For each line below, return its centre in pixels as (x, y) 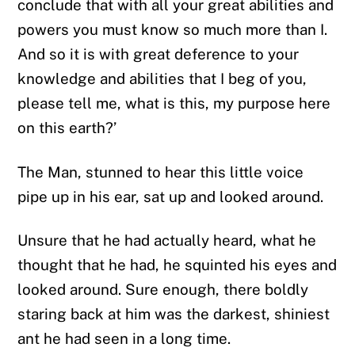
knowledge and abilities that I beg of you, (162, 79)
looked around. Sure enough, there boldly (163, 290)
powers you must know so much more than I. (173, 30)
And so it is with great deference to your (158, 54)
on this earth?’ (67, 128)
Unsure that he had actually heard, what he (167, 240)
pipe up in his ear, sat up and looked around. (171, 196)
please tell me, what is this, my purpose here (174, 103)
